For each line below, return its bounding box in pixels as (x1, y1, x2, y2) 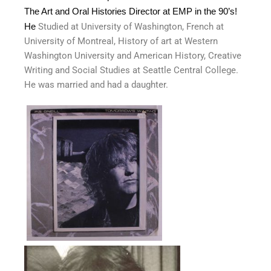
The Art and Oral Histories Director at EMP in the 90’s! (24, 5, 237, 16)
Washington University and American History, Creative (24, 50, 241, 61)
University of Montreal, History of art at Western (24, 35, 218, 47)
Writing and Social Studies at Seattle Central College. (24, 64, 238, 76)
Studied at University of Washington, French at (38, 21, 224, 32)
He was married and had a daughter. (24, 79, 168, 90)
